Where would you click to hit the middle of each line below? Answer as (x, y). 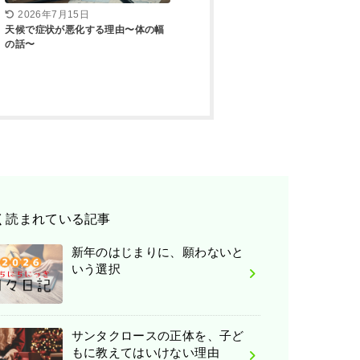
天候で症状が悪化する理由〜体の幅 (85, 29)
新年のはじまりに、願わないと (157, 252)
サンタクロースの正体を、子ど (157, 335)
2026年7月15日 (54, 14)
